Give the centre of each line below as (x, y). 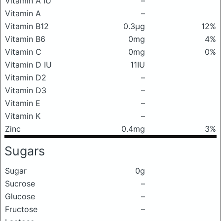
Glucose (20, 196)
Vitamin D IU (28, 65)
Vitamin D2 (26, 77)
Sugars (25, 151)
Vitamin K (23, 116)
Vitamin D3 (26, 90)
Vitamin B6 (25, 39)
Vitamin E (23, 103)
